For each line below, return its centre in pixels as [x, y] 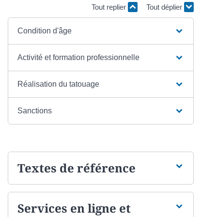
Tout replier [110, 7]
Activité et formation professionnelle [78, 57]
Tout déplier [165, 7]
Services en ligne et [74, 208]
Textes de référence [76, 168]
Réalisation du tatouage [58, 84]
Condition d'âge [44, 31]
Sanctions [34, 110]
